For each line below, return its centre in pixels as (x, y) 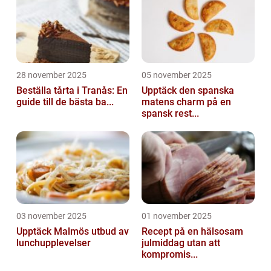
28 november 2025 (51, 75)
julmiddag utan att (181, 243)
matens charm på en (186, 102)
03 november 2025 (51, 216)
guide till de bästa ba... (65, 102)
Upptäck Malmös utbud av (73, 231)
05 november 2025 (177, 75)
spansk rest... (170, 113)
